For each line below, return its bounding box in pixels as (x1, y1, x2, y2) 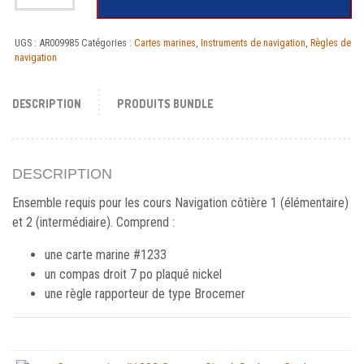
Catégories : (80, 36, 134, 49)
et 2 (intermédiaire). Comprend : (12, 214, 175, 231)
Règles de (310, 36, 351, 49)
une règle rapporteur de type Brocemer (45, 286, 245, 302)
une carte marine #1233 (45, 247, 167, 263)
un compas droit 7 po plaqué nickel (45, 266, 222, 283)
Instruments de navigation (200, 36, 305, 49)
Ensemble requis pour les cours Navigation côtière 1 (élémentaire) (12, 195, 349, 211)
